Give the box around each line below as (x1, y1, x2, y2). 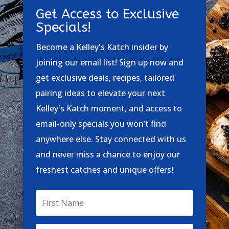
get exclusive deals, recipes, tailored (35, 72, 174, 83)
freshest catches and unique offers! (35, 164, 173, 175)
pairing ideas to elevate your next (35, 87, 165, 99)
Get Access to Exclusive (35, 6, 179, 22)
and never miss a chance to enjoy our (35, 148, 180, 160)
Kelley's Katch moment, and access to (35, 102, 182, 114)
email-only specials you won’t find (35, 118, 166, 129)
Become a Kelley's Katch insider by (35, 41, 168, 53)
